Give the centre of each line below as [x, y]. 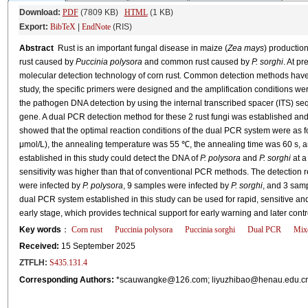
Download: [40, 12]
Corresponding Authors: [66, 280]
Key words [40, 230]
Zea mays [245, 48]
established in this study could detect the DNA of [109, 158]
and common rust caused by [197, 62]
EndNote [96, 27]
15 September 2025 [102, 246]
